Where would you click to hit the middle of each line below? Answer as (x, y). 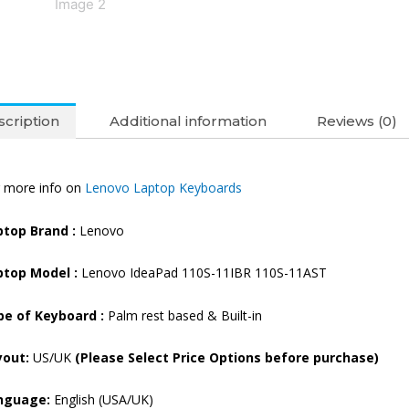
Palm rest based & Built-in (183, 315)
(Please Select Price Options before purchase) (227, 358)
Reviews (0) (357, 121)
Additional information (188, 121)
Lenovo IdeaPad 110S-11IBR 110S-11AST (202, 273)
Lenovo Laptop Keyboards (163, 188)
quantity (367, 21)
